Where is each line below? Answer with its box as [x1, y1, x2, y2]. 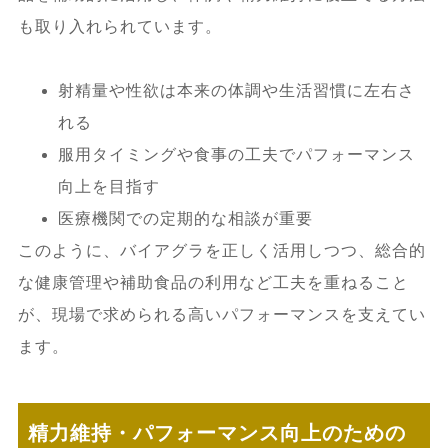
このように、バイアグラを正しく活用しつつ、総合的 [17, 241, 426, 259]
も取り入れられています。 [17, 17, 222, 35]
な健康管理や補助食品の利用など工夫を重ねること [17, 273, 409, 291]
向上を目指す [57, 177, 160, 195]
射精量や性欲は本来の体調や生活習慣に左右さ [57, 81, 415, 99]
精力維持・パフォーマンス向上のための [27, 421, 406, 444]
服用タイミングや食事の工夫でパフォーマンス [57, 145, 415, 163]
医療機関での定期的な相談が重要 [57, 209, 313, 227]
